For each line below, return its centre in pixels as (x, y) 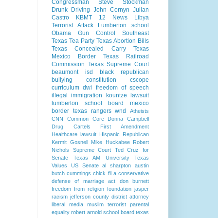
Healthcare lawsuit (74, 135)
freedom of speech (122, 88)
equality (61, 212)
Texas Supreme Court (118, 64)
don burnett (134, 181)
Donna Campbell (128, 119)
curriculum (65, 88)
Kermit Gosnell (70, 142)
